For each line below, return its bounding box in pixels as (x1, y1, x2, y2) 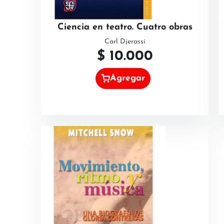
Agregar (110, 73, 145, 83)
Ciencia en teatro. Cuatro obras (57, 22, 192, 32)
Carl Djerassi (104, 38, 145, 46)
